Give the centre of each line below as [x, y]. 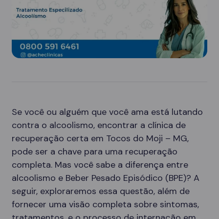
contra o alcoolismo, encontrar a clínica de [99, 125]
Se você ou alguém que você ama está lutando [107, 112]
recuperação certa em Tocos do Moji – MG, [100, 138]
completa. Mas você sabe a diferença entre [100, 165]
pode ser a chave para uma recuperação [95, 152]
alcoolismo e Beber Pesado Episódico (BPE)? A [106, 178]
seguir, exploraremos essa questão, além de [101, 191]
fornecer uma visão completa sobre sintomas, [105, 204]
